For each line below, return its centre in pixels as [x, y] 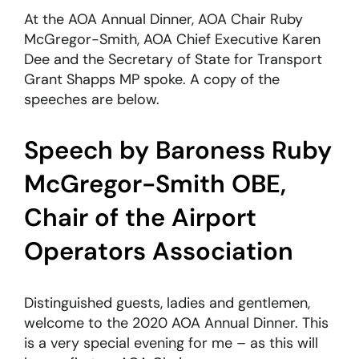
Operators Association [158, 252]
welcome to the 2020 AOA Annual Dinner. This [176, 323]
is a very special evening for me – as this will [171, 343]
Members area [91, 134]
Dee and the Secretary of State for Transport [173, 59]
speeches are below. [91, 99]
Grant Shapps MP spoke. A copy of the [151, 79]
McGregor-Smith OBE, [155, 184]
